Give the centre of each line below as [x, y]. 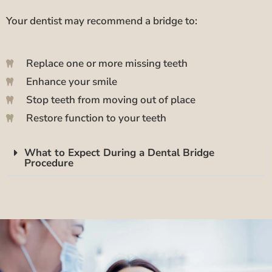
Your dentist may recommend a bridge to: [102, 21]
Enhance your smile [71, 81]
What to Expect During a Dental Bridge [119, 152]
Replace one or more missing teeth [107, 63]
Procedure [49, 163]
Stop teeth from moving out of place [110, 100]
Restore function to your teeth [96, 118]
